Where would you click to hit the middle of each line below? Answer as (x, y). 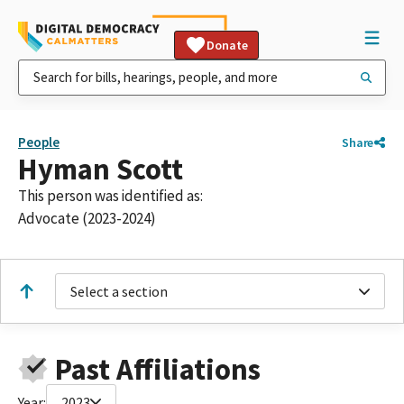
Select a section (119, 291)
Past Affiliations (157, 369)
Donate (227, 45)
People (39, 142)
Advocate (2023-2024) (87, 218)
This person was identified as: (110, 196)
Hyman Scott (101, 169)
